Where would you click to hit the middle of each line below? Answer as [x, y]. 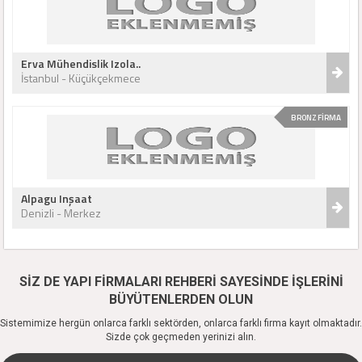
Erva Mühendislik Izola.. [81, 63]
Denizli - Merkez [61, 213]
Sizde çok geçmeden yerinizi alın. [181, 337]
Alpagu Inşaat [57, 198]
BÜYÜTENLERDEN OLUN [181, 299]
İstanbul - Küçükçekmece [81, 78]
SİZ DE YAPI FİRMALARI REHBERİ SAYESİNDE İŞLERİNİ [181, 282]
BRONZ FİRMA [316, 118]
